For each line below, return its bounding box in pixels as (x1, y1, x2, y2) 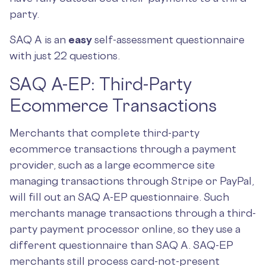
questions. (69, 49, 120, 62)
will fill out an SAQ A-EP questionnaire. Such (9, 190, 229, 203)
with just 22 (9, 49, 67, 62)
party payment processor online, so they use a (9, 222, 240, 235)
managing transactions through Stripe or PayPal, (9, 174, 254, 187)
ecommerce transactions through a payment (9, 142, 236, 155)
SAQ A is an (9, 33, 68, 46)
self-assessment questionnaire (92, 33, 245, 46)
